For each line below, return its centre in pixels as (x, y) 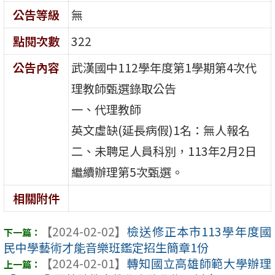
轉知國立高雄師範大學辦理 (199, 264)
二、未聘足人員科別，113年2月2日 (164, 151)
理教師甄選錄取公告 (124, 88)
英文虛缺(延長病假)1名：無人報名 (161, 130)
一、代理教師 (107, 109)
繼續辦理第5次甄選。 (127, 172)
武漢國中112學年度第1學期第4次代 (164, 67)
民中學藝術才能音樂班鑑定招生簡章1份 (106, 248)
